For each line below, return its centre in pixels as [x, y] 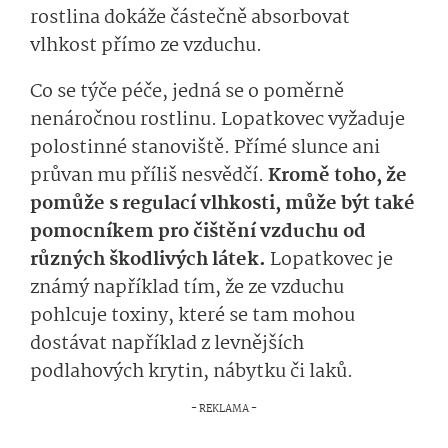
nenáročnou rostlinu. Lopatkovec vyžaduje [217, 120]
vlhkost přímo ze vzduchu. [146, 46]
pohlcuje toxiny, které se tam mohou [192, 316]
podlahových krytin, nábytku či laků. [193, 372]
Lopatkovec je [329, 260]
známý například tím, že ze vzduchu [187, 288]
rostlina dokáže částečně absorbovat [190, 18]
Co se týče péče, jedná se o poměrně [187, 92]
